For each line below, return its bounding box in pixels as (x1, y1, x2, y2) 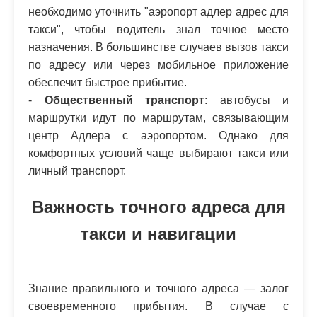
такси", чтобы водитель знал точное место (28, 23, 289, 36)
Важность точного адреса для (31, 197, 286, 217)
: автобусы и (204, 94, 289, 107)
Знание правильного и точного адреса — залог (28, 282, 289, 295)
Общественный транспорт (44, 94, 204, 107)
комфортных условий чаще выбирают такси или (28, 147, 289, 160)
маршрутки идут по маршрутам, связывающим (28, 112, 289, 125)
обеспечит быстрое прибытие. (28, 76, 187, 89)
